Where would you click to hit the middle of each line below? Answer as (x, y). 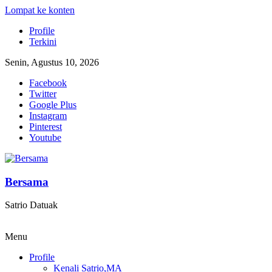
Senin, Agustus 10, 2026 (52, 62)
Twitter (43, 94)
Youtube (45, 138)
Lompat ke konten (40, 10)
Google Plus (53, 105)
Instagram (48, 116)
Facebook (48, 83)
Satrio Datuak (31, 205)
